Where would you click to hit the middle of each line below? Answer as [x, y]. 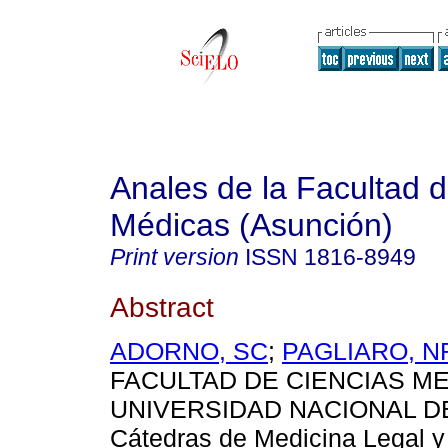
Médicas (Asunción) [251, 225]
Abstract [162, 306]
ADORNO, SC [189, 351]
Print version [174, 257]
